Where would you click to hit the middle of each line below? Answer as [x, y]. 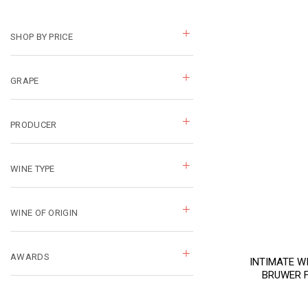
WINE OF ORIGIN [44, 213]
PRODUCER [34, 125]
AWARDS [30, 257]
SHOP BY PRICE [42, 37]
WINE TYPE [33, 169]
